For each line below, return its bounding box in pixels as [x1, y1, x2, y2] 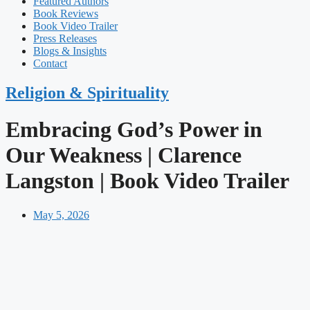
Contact [33, 57, 67, 69]
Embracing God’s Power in [6, 117, 262, 143]
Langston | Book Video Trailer [6, 168, 289, 194]
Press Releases [33, 32, 97, 44]
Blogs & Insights [33, 44, 107, 57]
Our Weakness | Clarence [6, 143, 241, 168]
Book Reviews [33, 7, 98, 19]
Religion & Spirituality [6, 83, 169, 102]
